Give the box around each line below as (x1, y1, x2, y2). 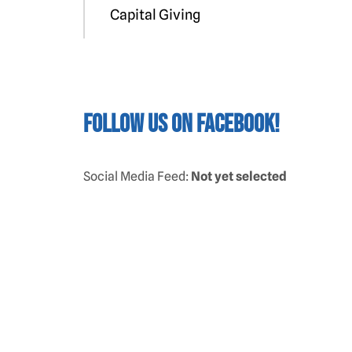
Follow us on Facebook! (82, 109, 280, 140)
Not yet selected (190, 169, 287, 184)
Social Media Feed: (82, 169, 191, 184)
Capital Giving (109, 6, 200, 23)
